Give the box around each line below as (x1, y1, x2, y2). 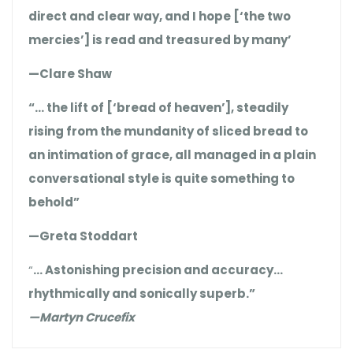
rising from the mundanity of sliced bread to (28, 123, 308, 139)
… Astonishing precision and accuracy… (33, 262, 283, 278)
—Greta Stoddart (28, 228, 138, 244)
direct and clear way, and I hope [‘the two (28, 8, 291, 24)
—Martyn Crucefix (28, 309, 135, 325)
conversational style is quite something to (28, 170, 295, 187)
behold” (28, 194, 80, 210)
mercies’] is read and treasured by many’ (28, 32, 292, 48)
